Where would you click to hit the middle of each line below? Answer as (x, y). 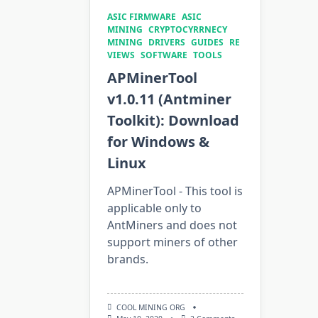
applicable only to (154, 208)
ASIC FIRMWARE (142, 16)
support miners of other (172, 242)
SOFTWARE (164, 55)
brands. (128, 259)
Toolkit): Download (173, 120)
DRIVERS (167, 42)
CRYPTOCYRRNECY (188, 29)
